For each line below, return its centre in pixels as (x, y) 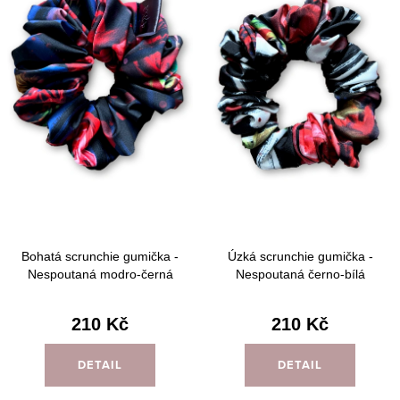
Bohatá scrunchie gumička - (100, 256)
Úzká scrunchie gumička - (300, 256)
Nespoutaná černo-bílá (300, 274)
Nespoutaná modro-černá (100, 274)
